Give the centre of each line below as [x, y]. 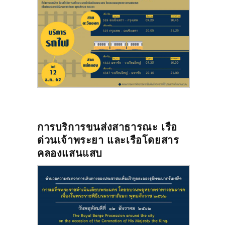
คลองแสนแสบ [70, 153]
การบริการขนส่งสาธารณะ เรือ [107, 127]
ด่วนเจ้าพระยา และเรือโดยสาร [108, 140]
